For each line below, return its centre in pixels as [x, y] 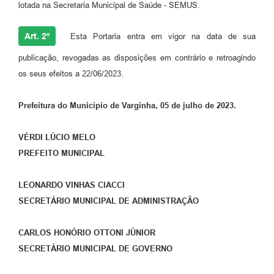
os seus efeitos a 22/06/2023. [71, 74]
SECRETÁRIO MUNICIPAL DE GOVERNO [95, 249]
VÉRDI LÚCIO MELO [57, 138]
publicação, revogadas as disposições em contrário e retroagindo [137, 58]
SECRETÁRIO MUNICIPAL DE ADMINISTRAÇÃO [109, 201]
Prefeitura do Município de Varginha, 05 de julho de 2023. [127, 106]
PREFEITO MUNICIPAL [61, 154]
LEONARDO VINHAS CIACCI [72, 185]
